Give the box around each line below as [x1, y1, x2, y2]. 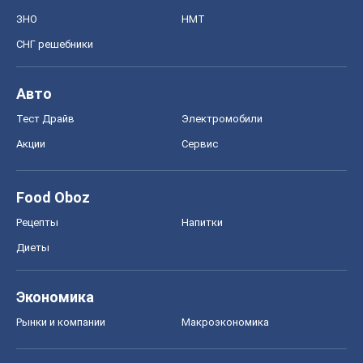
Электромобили [181, 113, 263, 126]
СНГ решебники [16, 38, 93, 51]
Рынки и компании [16, 316, 105, 329]
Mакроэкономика [181, 316, 269, 329]
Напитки [181, 216, 223, 229]
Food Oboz [16, 189, 90, 207]
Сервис [181, 138, 218, 151]
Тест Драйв [16, 113, 75, 126]
